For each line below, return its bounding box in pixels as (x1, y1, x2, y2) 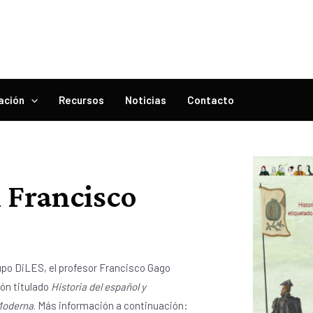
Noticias (125, 94, 166, 106)
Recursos (59, 94, 104, 106)
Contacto (187, 94, 234, 106)
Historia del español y (51, 280, 146, 293)
